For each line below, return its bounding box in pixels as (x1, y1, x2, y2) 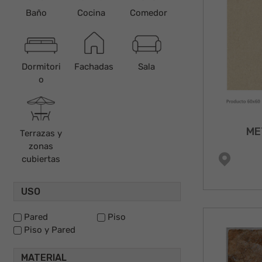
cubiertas (22, 153, 61, 164)
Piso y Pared (24, 224, 75, 235)
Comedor (129, 7, 167, 18)
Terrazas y (20, 127, 63, 139)
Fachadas (74, 61, 114, 72)
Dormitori (21, 61, 61, 72)
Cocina (77, 7, 106, 18)
